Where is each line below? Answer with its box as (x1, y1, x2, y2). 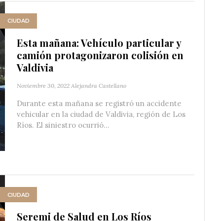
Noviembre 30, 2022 (17, 81, 70, 89)
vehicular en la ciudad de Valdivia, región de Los (17, 109, 185, 119)
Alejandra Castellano (71, 81, 126, 89)
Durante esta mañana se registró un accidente (17, 98, 182, 108)
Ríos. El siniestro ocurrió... (17, 120, 110, 130)
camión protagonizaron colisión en (17, 48, 184, 62)
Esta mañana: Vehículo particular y (17, 36, 181, 49)
